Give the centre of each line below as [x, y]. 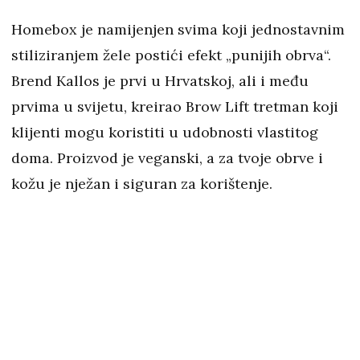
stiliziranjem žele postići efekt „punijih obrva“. [171, 55]
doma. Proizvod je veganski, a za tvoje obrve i [167, 157]
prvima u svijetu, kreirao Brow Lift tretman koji [175, 106]
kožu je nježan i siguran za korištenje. [142, 183]
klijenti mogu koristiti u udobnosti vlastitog [165, 132]
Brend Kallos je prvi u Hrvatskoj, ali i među [160, 80]
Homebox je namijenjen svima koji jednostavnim [178, 29]
